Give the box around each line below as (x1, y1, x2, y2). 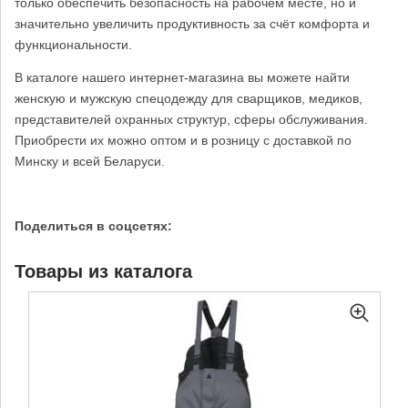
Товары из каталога (15, 261, 192, 282)
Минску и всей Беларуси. (15, 153, 165, 168)
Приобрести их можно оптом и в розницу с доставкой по (15, 132, 352, 148)
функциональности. (15, 36, 132, 52)
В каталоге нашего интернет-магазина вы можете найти (15, 69, 350, 85)
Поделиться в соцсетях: (15, 218, 172, 233)
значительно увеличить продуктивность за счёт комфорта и (15, 15, 370, 31)
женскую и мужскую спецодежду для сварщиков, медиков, (15, 90, 362, 106)
